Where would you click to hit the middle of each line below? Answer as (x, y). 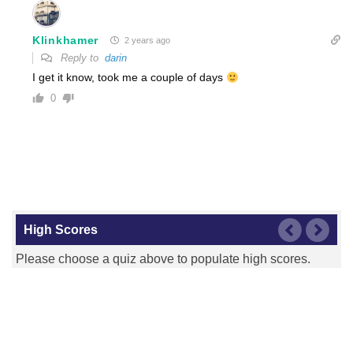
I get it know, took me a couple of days (129, 78)
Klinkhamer (65, 40)
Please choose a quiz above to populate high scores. (163, 259)
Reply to (81, 58)
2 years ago (146, 41)
